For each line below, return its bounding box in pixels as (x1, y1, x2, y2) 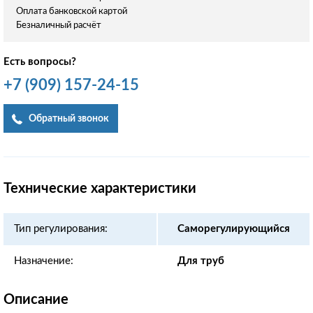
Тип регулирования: (14, 223, 108, 234)
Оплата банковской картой (16, 6, 127, 16)
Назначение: (14, 255, 73, 266)
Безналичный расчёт (16, 20, 101, 30)
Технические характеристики (3, 181, 196, 196)
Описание (3, 292, 68, 307)
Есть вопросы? (3, 56, 76, 67)
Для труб (177, 255, 224, 266)
